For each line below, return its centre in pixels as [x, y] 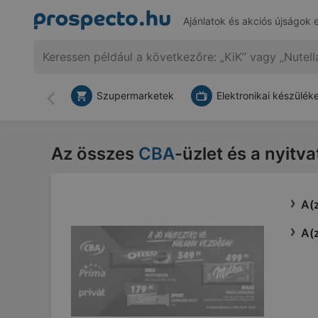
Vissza [67, 105]
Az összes [95, 154]
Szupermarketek [135, 95]
